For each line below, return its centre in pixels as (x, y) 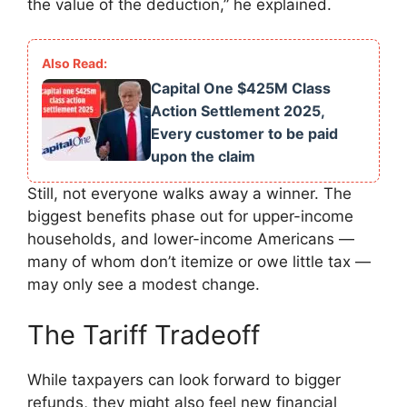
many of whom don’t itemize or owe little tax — (199, 262)
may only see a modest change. (144, 285)
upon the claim (203, 157)
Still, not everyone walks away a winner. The (189, 194)
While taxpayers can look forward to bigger (184, 379)
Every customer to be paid (244, 134)
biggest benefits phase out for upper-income (190, 217)
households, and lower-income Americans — (191, 239)
